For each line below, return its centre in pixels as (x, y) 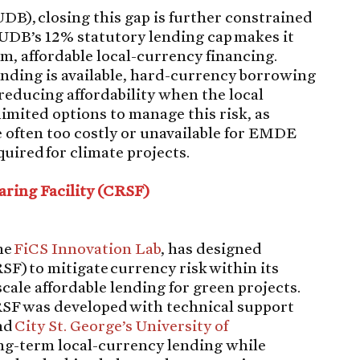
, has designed (212, 248)
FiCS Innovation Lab (88, 248)
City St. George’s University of (122, 325)
